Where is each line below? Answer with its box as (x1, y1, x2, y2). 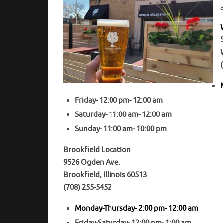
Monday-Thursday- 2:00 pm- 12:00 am (74, 204, 198, 214)
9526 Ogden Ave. (63, 158, 120, 168)
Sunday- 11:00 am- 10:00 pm (74, 124, 167, 134)
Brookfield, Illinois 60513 (63, 170, 147, 180)
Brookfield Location (63, 145, 131, 155)
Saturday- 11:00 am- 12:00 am (74, 110, 172, 120)
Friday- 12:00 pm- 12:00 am (74, 96, 163, 106)
